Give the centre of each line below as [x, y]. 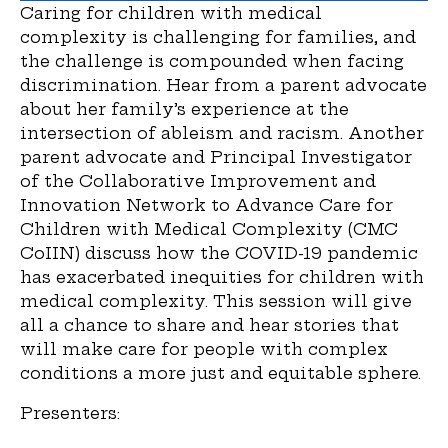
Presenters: [72, 412]
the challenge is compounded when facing [212, 60]
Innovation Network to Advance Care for [206, 204]
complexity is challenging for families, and [218, 36]
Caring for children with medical [171, 12]
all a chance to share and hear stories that [209, 324]
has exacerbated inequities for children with [222, 276]
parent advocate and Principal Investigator [216, 156]
